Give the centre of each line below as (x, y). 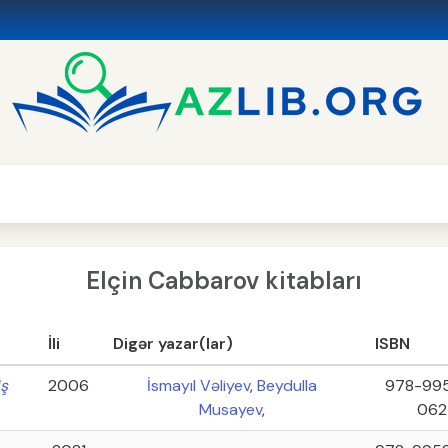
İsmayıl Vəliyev (198, 385)
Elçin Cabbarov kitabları (224, 280)
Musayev (230, 409)
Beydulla (287, 385)
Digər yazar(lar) (173, 343)
